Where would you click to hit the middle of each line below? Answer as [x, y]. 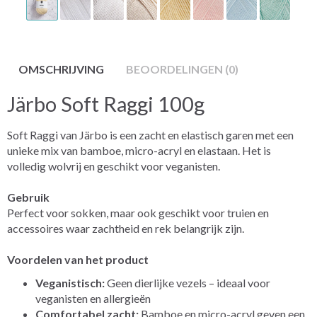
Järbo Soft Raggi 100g [106, 104]
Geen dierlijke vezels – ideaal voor [188, 282]
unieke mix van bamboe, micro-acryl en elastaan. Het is [139, 150]
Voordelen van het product [78, 259]
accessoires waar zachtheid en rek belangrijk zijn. [126, 228]
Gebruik [28, 197]
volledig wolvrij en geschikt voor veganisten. [114, 166]
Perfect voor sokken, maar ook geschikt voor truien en [138, 212]
